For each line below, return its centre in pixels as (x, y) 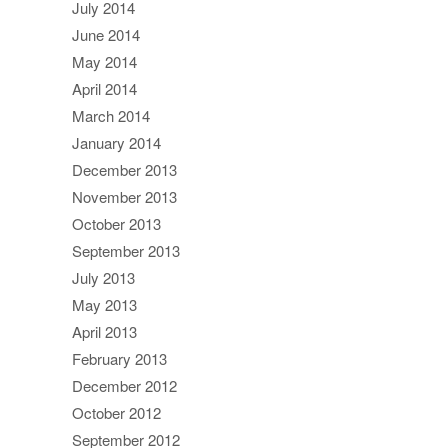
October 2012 (116, 412)
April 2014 (104, 88)
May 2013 (104, 304)
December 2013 (124, 169)
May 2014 (104, 61)
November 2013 (124, 196)
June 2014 (106, 34)
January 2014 (116, 142)
